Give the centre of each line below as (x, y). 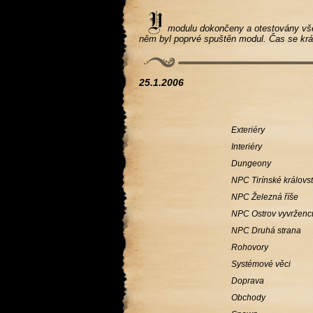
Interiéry (247, 147)
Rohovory (250, 247)
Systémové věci (261, 264)
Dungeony (252, 163)
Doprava (248, 281)
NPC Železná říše (265, 197)
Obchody (249, 298)
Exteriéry (248, 130)
